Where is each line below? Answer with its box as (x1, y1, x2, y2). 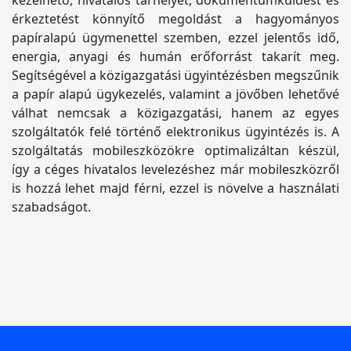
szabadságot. (12, 198, 91, 215)
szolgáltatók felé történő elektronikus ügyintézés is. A (12, 123, 339, 140)
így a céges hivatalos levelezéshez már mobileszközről (12, 161, 339, 178)
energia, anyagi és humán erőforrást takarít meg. (12, 48, 339, 65)
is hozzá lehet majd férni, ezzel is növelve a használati (12, 179, 339, 197)
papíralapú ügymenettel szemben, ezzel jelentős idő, (12, 29, 339, 46)
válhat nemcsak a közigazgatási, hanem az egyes (12, 104, 339, 121)
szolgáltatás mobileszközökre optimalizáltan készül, (12, 142, 339, 159)
